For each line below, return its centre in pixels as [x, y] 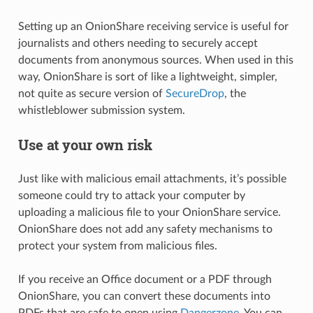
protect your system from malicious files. [117, 246]
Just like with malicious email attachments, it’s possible [152, 179]
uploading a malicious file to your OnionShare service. [149, 212]
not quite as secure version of [92, 93]
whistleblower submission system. [101, 110]
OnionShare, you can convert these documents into [144, 296]
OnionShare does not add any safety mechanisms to [145, 229]
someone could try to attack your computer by [131, 195]
